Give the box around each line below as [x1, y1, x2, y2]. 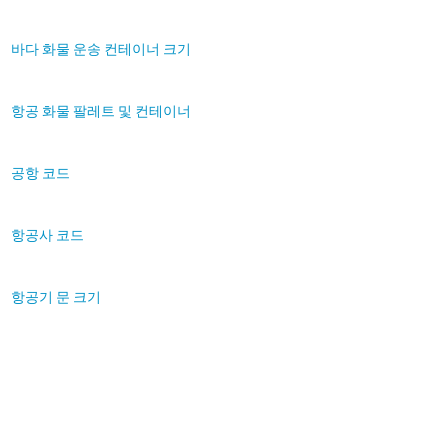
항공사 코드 [11, 227, 84, 243]
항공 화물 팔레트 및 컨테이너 [11, 103, 191, 119]
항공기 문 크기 [11, 289, 101, 305]
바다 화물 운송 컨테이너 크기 [11, 41, 191, 57]
